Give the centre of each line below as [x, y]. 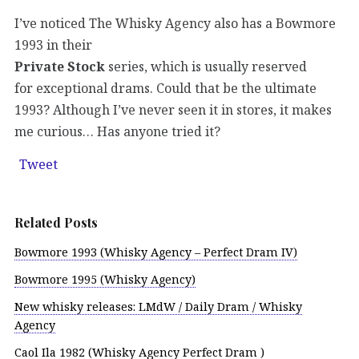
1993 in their [53, 44]
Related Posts [56, 222]
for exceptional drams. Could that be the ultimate [165, 88]
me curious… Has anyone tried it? [117, 131]
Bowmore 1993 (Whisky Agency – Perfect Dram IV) [156, 252]
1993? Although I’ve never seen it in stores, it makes [173, 109]
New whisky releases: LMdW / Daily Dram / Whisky [158, 306]
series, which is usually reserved [206, 66]
